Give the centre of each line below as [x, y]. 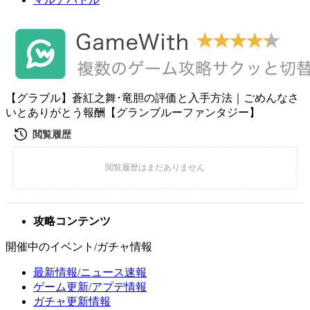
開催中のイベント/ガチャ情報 [79, 247]
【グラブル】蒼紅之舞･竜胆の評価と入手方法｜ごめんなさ [152, 98]
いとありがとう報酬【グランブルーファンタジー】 [133, 112]
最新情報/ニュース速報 [90, 272]
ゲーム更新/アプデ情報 [90, 287]
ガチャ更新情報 [72, 301]
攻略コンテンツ [72, 221]
